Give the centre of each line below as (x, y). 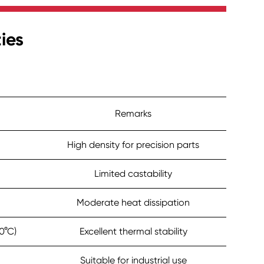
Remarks (133, 114)
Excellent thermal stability (133, 232)
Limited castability (133, 174)
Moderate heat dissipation (133, 203)
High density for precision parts (133, 145)
